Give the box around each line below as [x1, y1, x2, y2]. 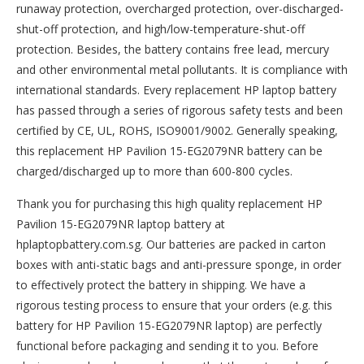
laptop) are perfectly [212, 318, 322, 333]
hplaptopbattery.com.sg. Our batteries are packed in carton [16, 236, 326, 252]
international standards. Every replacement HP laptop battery [16, 82, 336, 97]
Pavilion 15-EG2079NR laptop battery [16, 216, 211, 232]
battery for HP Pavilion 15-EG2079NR [16, 318, 212, 333]
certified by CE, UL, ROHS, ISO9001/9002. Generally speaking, [16, 123, 338, 138]
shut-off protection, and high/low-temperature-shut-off [16, 21, 305, 37]
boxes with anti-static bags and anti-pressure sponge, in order [16, 257, 341, 272]
